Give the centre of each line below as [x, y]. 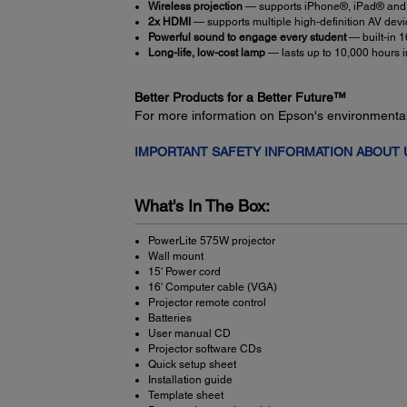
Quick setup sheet [192, 365]
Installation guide [190, 380]
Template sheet [185, 396]
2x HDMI [169, 21]
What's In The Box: [202, 205]
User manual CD [189, 334]
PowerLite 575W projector [211, 241]
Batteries [169, 318]
